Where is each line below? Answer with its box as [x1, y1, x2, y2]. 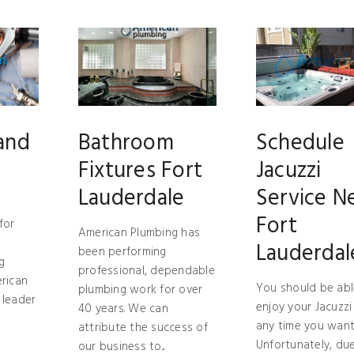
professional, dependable [77, 261, 215, 281]
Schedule [255, 125, 345, 161]
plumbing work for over [77, 280, 203, 299]
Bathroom [77, 125, 174, 161]
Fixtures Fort [77, 153, 203, 189]
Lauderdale [77, 180, 185, 217]
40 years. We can [77, 299, 168, 318]
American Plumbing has [77, 223, 201, 243]
